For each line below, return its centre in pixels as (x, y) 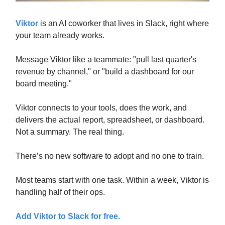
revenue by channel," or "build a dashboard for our (105, 72)
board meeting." (44, 84)
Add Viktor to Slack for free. (68, 216)
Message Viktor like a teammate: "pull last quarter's (106, 60)
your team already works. (60, 36)
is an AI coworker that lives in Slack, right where (124, 24)
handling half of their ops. (60, 192)
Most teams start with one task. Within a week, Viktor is (112, 180)
